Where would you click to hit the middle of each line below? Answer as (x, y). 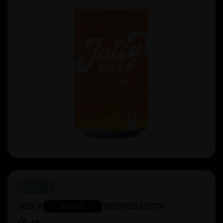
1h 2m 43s (73, 206)
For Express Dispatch (133, 206)
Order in (30, 206)
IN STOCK (36, 187)
